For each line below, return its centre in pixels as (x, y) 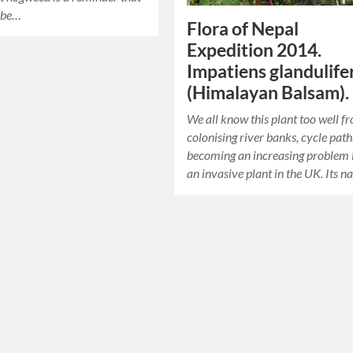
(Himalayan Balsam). (268, 93)
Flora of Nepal (243, 29)
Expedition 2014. (255, 50)
